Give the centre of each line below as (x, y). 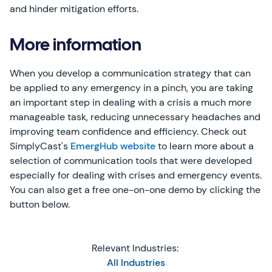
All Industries (136, 263)
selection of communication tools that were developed (131, 161)
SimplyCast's (40, 146)
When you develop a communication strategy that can (130, 73)
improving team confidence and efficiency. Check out (128, 131)
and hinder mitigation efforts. (74, 9)
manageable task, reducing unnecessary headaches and (135, 117)
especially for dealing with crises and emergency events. (136, 175)
